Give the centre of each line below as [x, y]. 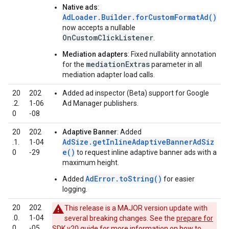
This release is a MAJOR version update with [136, 208]
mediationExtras [118, 64]
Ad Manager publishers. [100, 103]
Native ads [80, 7]
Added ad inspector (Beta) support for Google [136, 93]
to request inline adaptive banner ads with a [147, 152]
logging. [75, 189]
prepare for [195, 218]
